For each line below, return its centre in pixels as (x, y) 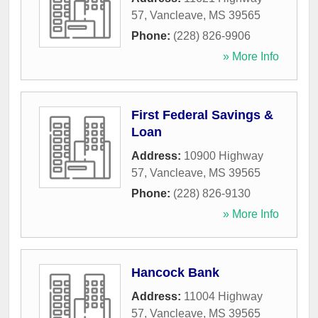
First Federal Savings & (202, 115)
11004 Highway (223, 297)
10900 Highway (224, 156)
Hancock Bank (175, 273)
